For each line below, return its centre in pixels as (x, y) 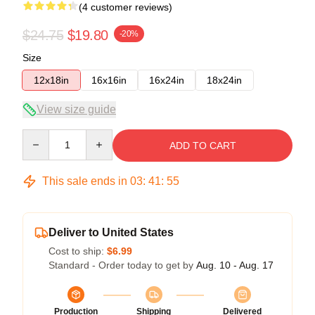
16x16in (109, 80)
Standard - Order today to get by (122, 265)
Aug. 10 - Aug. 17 (235, 265)
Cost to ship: (78, 251)
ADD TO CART (202, 145)
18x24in (224, 80)
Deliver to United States (111, 232)
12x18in (51, 80)
